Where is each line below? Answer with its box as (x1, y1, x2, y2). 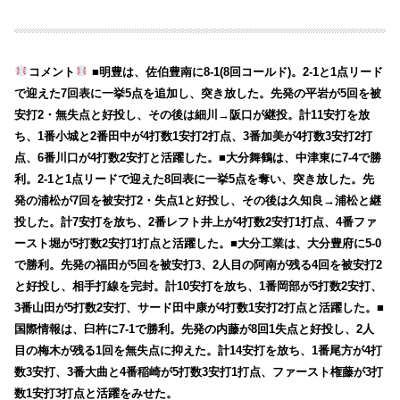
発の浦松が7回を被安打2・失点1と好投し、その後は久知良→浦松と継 (14, 193, 382, 207)
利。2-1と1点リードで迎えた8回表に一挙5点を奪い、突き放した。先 (14, 171, 375, 186)
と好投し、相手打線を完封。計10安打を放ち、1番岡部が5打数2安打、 (14, 279, 383, 293)
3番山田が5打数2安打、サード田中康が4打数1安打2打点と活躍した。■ (14, 300, 385, 314)
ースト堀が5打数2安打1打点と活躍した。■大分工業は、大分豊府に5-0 (14, 236, 382, 250)
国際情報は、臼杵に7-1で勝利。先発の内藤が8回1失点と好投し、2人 (14, 321, 375, 336)
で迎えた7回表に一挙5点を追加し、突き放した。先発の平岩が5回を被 (14, 86, 382, 100)
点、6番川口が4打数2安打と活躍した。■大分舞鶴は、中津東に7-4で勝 (14, 150, 382, 164)
